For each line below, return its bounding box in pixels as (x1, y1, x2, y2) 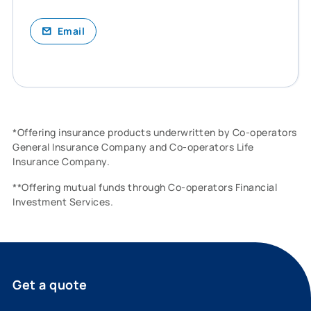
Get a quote (12, 276, 87, 293)
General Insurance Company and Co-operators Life (12, 140, 254, 153)
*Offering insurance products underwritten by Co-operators (12, 125, 297, 139)
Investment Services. (12, 194, 113, 208)
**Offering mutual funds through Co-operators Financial (12, 180, 277, 194)
